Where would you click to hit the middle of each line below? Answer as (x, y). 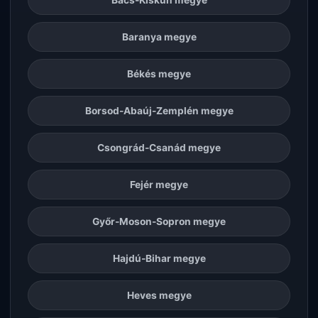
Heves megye (159, 295)
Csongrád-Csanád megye (159, 147)
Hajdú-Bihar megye (159, 258)
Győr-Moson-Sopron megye (159, 221)
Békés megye (159, 73)
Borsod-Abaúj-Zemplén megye (159, 110)
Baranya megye (159, 37)
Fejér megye (159, 184)
